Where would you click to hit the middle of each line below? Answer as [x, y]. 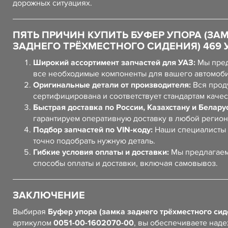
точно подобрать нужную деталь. [94, 141]
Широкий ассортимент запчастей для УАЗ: [114, 63]
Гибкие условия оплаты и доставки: [101, 152]
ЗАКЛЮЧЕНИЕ [49, 195]
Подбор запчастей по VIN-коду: [93, 130]
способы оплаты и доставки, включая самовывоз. [125, 163]
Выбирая [30, 212]
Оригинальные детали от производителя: [112, 85]
